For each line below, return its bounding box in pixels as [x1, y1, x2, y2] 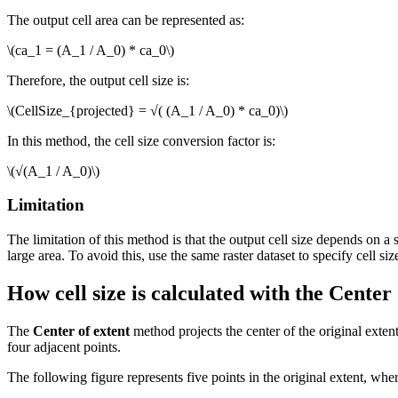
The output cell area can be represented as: [7, 12, 244, 28]
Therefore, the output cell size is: [7, 72, 189, 88]
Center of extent [33, 322, 130, 338]
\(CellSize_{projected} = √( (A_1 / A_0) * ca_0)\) [7, 102, 288, 118]
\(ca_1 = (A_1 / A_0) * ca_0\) [7, 42, 174, 58]
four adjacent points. [7, 338, 121, 354]
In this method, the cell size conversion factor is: [7, 132, 275, 148]
